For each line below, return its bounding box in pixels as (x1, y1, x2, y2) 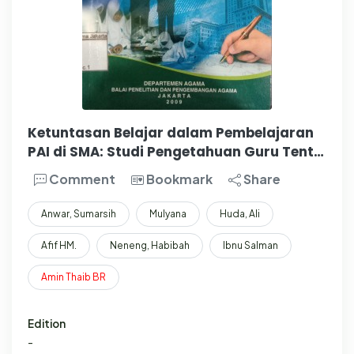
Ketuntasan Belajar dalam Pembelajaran (28, 122, 314, 142)
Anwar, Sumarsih (41, 207, 116, 220)
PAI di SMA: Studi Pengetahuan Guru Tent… (28, 141, 324, 161)
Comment (47, 170, 115, 187)
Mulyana (149, 207, 186, 220)
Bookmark (146, 170, 213, 187)
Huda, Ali (220, 207, 260, 220)
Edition (28, 317, 66, 331)
